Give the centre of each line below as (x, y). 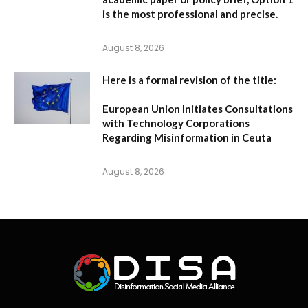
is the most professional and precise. (190, 14)
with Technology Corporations (176, 123)
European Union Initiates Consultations (198, 109)
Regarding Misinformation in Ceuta (187, 138)
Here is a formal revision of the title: (189, 80)
